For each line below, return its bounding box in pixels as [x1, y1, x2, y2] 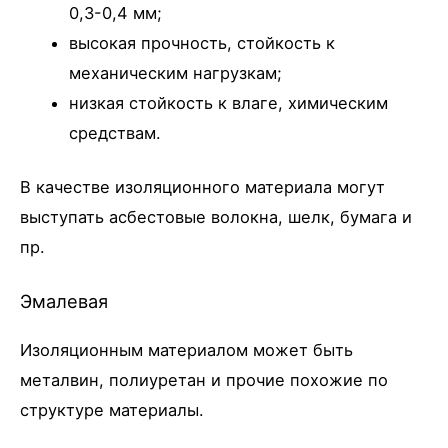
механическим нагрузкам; [69, 62, 283, 83]
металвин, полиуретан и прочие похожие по [20, 370, 388, 391]
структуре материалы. [20, 400, 204, 421]
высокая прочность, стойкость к [69, 32, 336, 53]
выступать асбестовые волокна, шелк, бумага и [20, 207, 412, 228]
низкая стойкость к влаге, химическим [69, 92, 389, 113]
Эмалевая [20, 290, 108, 313]
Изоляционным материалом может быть [20, 340, 353, 361]
